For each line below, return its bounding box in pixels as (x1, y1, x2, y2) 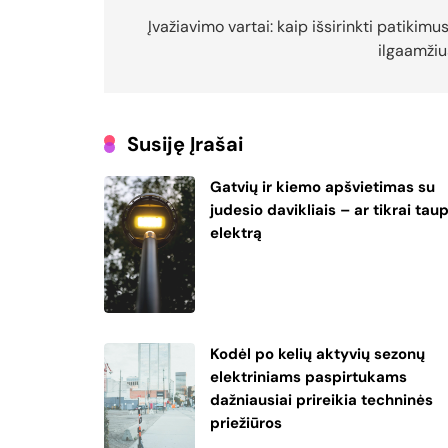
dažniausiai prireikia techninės (210, 389, 434, 410)
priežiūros (210, 412, 283, 433)
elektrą (210, 222, 263, 243)
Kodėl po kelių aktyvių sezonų (210, 343, 426, 364)
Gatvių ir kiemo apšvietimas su (210, 176, 436, 197)
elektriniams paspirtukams (210, 366, 408, 387)
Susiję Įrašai (127, 130, 243, 157)
